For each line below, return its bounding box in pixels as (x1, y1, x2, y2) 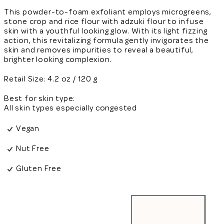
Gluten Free (16, 163, 61, 174)
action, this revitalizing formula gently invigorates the (4, 35, 209, 45)
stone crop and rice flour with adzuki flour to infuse (4, 16, 204, 26)
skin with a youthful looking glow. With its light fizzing (4, 25, 207, 36)
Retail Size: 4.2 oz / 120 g (4, 73, 97, 84)
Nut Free (16, 143, 49, 154)
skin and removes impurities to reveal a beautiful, (4, 44, 193, 55)
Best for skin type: (4, 93, 75, 103)
